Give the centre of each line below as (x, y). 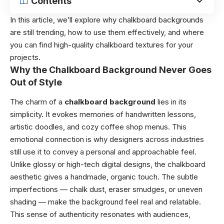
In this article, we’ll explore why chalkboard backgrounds (107, 20)
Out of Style (36, 82)
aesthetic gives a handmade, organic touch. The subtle (104, 176)
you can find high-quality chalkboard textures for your (101, 45)
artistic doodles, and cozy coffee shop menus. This (98, 126)
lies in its (171, 101)
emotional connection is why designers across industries (107, 139)
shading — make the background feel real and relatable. (105, 201)
